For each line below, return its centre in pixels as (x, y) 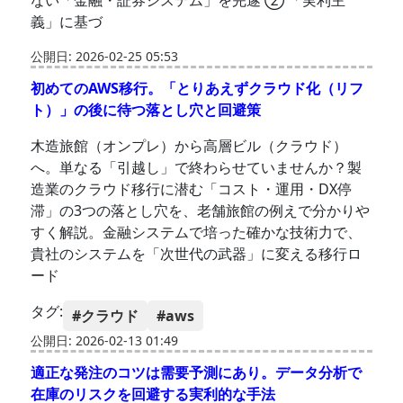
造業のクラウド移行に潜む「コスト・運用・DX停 (192, 189)
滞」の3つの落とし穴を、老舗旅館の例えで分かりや (201, 211)
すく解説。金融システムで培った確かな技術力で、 (197, 233)
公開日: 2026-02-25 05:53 (105, 57)
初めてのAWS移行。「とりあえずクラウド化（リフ (197, 89)
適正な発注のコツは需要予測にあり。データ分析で (197, 373)
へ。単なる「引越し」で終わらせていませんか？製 (197, 168)
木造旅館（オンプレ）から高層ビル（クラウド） (189, 146)
